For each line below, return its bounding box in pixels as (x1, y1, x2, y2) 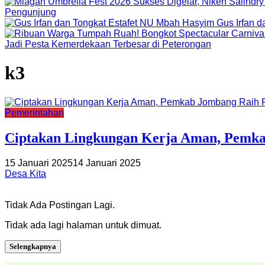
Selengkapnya (9, 241, 56, 251)
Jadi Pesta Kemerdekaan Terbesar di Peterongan (5, 39, 211, 49)
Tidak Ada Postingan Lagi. (5, 199, 115, 210)
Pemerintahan (5, 107, 64, 118)
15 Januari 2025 (5, 157, 73, 168)
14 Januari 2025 (73, 157, 141, 168)
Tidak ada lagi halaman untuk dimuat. (5, 219, 161, 230)
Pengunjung (5, 7, 56, 17)
